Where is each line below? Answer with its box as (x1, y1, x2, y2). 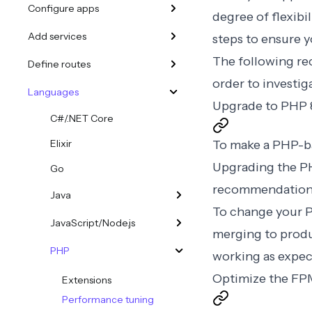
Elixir (50, 137, 72, 150)
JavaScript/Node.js (50, 217, 135, 229)
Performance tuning (62, 293, 154, 306)
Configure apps (28, 2, 99, 15)
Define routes (28, 58, 91, 70)
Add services (28, 30, 86, 42)
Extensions (62, 274, 111, 286)
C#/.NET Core (50, 112, 114, 125)
